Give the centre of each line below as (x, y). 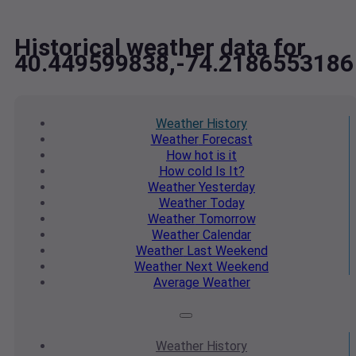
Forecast (225, 140)
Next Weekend (225, 267)
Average (176, 283)
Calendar (225, 235)
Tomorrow (225, 219)
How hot (190, 156)
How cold (185, 172)
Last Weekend (225, 251)
